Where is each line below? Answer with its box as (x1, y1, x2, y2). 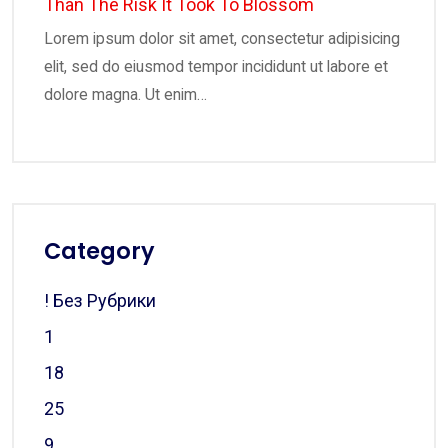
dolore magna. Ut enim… (44, 84, 207, 104)
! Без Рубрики (44, 290, 156, 311)
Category (44, 235, 155, 267)
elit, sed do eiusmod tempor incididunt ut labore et (44, 56, 388, 76)
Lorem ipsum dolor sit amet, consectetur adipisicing (44, 28, 400, 48)
